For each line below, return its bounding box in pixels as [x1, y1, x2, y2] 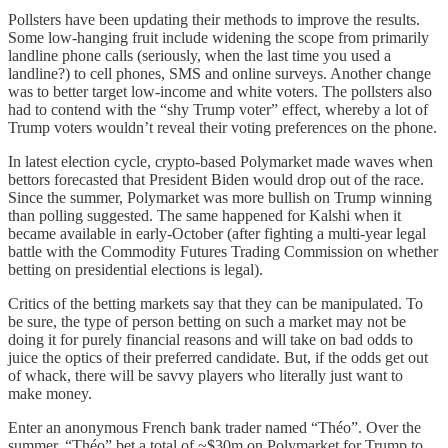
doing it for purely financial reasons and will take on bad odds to [8, 331, 413, 349]
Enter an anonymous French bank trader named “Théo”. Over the [8, 419, 421, 437]
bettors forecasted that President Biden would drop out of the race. [8, 171, 424, 189]
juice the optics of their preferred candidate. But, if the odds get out [8, 349, 428, 367]
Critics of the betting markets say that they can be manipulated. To [8, 295, 423, 313]
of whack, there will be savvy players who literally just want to [8, 367, 403, 385]
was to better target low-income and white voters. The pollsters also [8, 83, 432, 101]
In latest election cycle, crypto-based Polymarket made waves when [8, 153, 433, 171]
